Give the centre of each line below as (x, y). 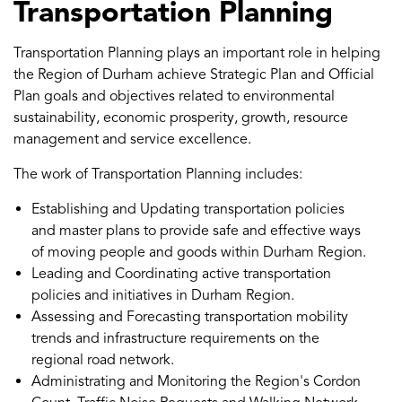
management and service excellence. (132, 139)
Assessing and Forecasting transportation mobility (190, 316)
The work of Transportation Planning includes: (158, 174)
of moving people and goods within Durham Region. (199, 252)
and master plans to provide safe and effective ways (196, 230)
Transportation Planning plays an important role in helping (197, 52)
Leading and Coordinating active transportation (181, 273)
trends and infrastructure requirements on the (175, 338)
